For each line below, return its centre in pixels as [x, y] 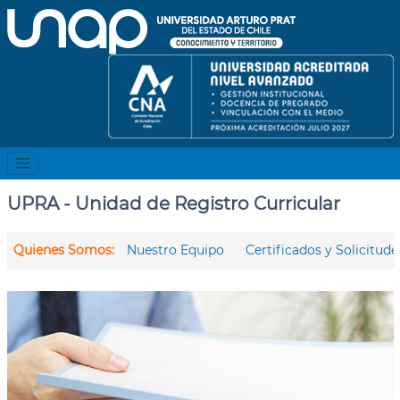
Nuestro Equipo [175, 250]
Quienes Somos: [64, 250]
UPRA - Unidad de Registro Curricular [173, 203]
